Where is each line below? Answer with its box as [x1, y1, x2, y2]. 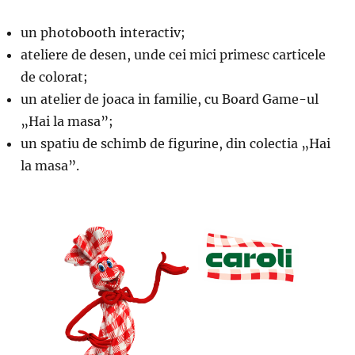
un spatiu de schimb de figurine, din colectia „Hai [21, 135, 330, 151]
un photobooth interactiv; [21, 24, 185, 40]
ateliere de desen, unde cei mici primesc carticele [21, 46, 326, 63]
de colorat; [21, 68, 88, 85]
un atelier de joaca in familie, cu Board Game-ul [21, 90, 319, 107]
